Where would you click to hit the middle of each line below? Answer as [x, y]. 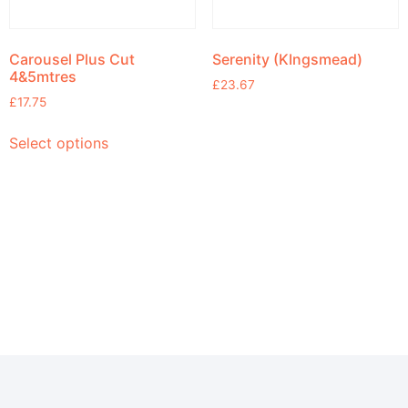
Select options [59, 143]
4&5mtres [43, 77]
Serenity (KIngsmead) [287, 60]
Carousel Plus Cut [72, 60]
